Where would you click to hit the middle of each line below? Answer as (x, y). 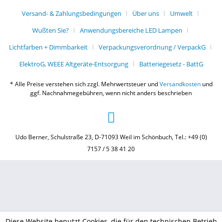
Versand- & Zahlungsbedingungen (72, 14)
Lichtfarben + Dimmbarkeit (48, 47)
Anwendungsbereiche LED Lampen (131, 30)
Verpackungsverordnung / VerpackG (152, 47)
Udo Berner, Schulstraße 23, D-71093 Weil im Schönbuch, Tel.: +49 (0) (111, 137)
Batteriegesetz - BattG (171, 64)
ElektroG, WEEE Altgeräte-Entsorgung (74, 64)
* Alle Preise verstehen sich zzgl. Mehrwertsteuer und (84, 84)
